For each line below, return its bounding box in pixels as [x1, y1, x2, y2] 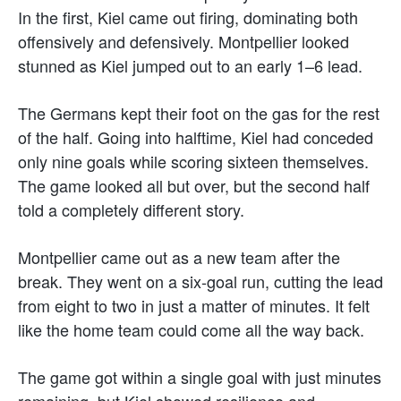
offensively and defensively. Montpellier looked [18, 30, 349, 54]
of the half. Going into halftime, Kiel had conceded [18, 125, 373, 149]
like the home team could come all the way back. [18, 318, 364, 342]
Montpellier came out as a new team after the [18, 245, 340, 269]
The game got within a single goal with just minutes [18, 365, 381, 389]
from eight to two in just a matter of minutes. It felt [18, 294, 370, 318]
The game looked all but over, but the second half [18, 174, 370, 198]
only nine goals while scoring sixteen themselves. [18, 149, 369, 174]
